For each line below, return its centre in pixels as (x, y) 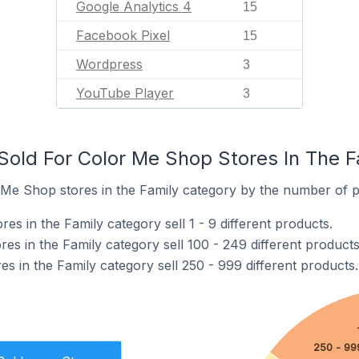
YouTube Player (125, 93)
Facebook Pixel (123, 35)
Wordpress (109, 64)
